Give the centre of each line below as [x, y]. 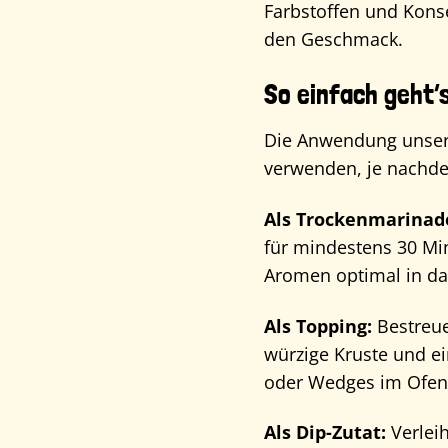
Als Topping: [317, 325]
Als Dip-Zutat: [324, 432]
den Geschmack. [333, 38]
